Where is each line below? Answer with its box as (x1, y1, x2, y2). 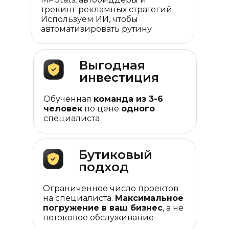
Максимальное (115, 193, 184, 203)
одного (121, 104, 155, 113)
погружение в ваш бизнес (43, 203, 163, 213)
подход (79, 159, 129, 174)
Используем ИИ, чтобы (41, 14, 138, 24)
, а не (163, 203, 184, 213)
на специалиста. (43, 193, 115, 203)
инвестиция (79, 70, 159, 85)
